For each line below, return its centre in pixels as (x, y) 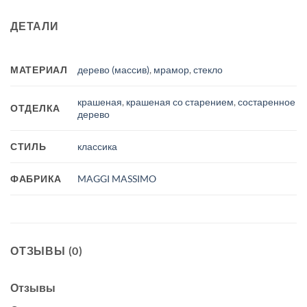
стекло (208, 69)
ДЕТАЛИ (35, 25)
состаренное (267, 101)
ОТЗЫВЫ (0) (47, 250)
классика (98, 146)
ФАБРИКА (36, 178)
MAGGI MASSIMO (117, 178)
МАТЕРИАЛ (39, 69)
